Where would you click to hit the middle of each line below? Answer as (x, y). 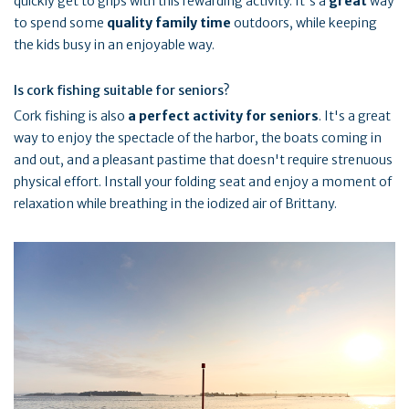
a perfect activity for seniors (222, 115)
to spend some (60, 22)
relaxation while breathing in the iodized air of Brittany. (175, 203)
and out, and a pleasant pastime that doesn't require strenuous (203, 159)
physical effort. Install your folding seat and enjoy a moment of (203, 181)
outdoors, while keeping (304, 22)
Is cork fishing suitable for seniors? (122, 90)
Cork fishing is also (69, 115)
